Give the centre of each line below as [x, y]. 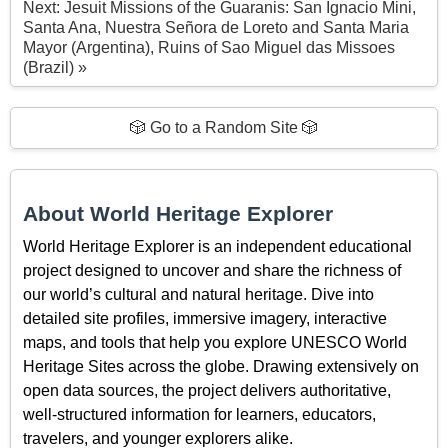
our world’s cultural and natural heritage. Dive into [198, 294]
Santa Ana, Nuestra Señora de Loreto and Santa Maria [216, 28]
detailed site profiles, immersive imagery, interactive [205, 318]
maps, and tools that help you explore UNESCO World [215, 342]
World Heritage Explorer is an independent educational [217, 246]
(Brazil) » [55, 68]
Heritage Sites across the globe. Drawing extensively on [221, 366]
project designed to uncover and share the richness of [212, 270]
